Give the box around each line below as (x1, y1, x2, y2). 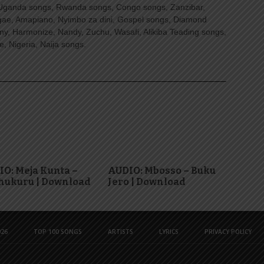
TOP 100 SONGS (33, 227, 82, 236)
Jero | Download (108, 176, 186, 187)
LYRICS (159, 227, 179, 236)
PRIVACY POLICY (204, 227, 252, 236)
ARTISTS (107, 227, 133, 236)
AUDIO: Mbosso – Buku (108, 165, 216, 176)
